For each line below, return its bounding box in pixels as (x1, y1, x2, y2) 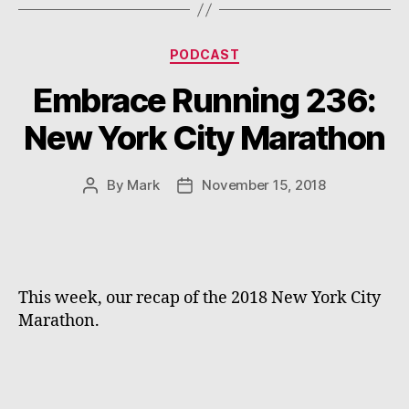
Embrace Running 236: (33, 79, 376, 121)
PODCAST (169, 47, 240, 62)
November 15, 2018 (202, 175, 326, 194)
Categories (204, 41, 285, 60)
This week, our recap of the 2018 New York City (18, 287, 381, 309)
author (89, 196, 132, 215)
